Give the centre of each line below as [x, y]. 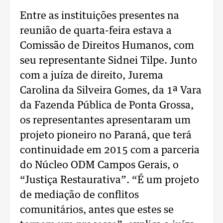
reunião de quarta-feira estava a [96, 31]
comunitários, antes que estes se [97, 210]
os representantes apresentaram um [105, 120]
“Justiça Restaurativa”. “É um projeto [110, 180]
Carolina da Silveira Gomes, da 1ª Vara [111, 91]
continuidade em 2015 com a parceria [110, 150]
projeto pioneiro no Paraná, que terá [106, 135]
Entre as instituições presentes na [100, 16]
